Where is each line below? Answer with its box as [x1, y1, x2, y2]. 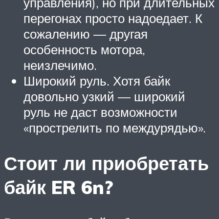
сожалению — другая [23, 25, 148, 42]
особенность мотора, [23, 41, 145, 57]
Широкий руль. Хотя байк [23, 72, 170, 88]
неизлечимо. [23, 57, 97, 73]
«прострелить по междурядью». [23, 119, 206, 135]
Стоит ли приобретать [4, 151, 209, 175]
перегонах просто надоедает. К [23, 10, 202, 26]
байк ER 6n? [4, 175, 113, 199]
